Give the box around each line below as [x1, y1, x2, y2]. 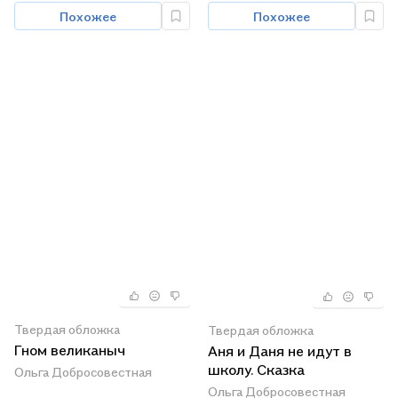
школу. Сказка [208, 360, 305, 378]
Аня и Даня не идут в [208, 341, 352, 360]
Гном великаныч [14, 340, 125, 359]
